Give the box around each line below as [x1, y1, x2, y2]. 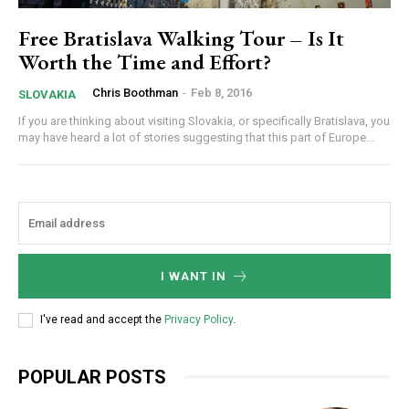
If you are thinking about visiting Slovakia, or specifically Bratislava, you [18, 113, 390, 128]
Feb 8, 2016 [191, 85, 252, 100]
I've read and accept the [40, 313, 164, 327]
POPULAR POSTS [18, 365, 166, 388]
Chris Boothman [92, 85, 178, 100]
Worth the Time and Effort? [18, 47, 271, 76]
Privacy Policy [164, 313, 233, 327]
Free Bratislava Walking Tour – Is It [18, 23, 344, 52]
